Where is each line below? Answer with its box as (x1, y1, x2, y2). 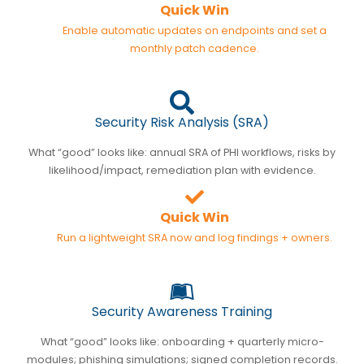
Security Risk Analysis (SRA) (95, 112, 269, 132)
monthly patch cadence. (129, 41, 259, 55)
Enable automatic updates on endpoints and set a (62, 23, 327, 37)
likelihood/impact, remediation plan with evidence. (48, 162, 316, 177)
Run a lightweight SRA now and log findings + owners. (56, 230, 332, 245)
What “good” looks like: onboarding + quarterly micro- (40, 334, 324, 349)
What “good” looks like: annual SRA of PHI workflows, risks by (28, 145, 336, 159)
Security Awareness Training (92, 301, 272, 321)
